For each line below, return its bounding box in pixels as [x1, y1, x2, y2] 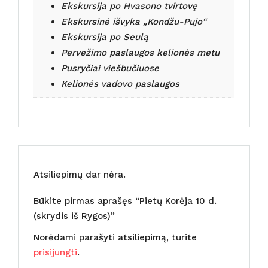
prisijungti [33, 246, 77, 258]
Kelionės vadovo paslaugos [60, 78, 179, 89]
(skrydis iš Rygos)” [33, 211, 115, 222]
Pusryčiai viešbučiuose [60, 62, 159, 74]
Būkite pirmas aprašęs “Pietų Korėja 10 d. [33, 196, 217, 207]
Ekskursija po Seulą [60, 31, 148, 42]
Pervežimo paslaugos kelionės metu [60, 47, 220, 58]
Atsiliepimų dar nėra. [33, 169, 126, 180]
